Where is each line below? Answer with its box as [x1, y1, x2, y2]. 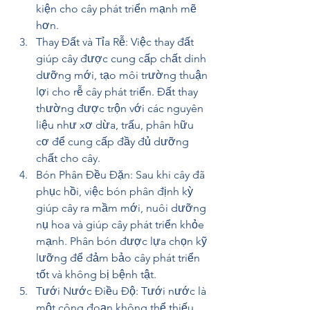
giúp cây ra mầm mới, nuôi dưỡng [36, 201, 206, 215]
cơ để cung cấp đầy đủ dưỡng [36, 135, 189, 148]
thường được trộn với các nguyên [36, 102, 203, 115]
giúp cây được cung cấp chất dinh [36, 52, 206, 65]
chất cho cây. [36, 152, 100, 165]
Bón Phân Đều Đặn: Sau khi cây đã [36, 168, 205, 181]
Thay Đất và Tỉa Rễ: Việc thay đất [36, 35, 194, 48]
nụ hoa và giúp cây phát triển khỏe [36, 218, 204, 231]
